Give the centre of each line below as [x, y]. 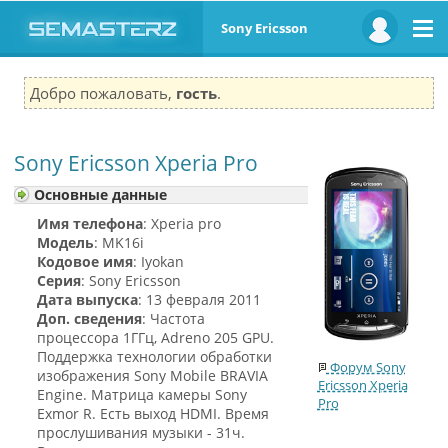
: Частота [174, 318]
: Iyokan [159, 261]
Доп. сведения [90, 318]
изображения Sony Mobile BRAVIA [153, 375]
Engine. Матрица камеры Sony [142, 394]
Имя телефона [90, 223]
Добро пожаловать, [103, 93]
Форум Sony [366, 367]
